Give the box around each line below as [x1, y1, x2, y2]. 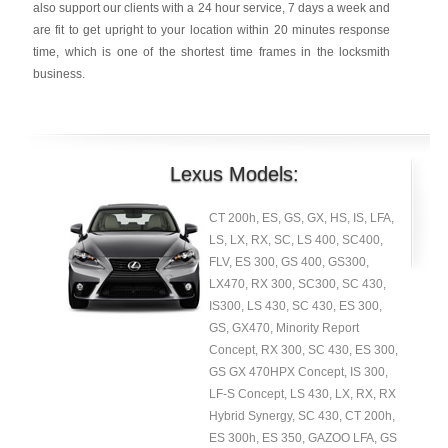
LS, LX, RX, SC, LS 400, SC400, [208, 233, 383, 247]
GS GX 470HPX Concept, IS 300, [208, 365, 388, 379]
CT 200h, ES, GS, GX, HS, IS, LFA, [208, 211, 394, 225]
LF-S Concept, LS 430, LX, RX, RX [208, 387, 396, 401]
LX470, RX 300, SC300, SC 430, [208, 277, 386, 291]
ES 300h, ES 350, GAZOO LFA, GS [208, 431, 397, 445]
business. [32, 67, 85, 81]
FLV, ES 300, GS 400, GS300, [208, 255, 369, 269]
